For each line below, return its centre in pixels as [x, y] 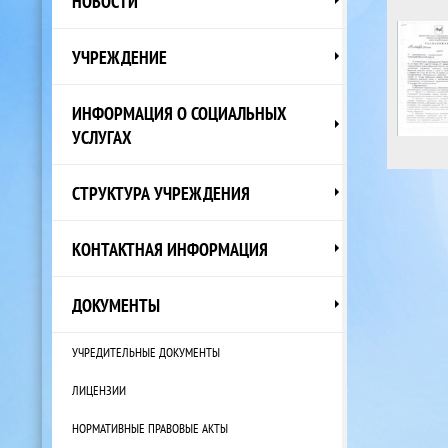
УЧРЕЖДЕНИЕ [119, 56]
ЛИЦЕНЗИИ [99, 389]
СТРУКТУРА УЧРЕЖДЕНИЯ [161, 192]
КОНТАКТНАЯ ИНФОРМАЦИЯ [170, 248]
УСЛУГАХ [102, 136]
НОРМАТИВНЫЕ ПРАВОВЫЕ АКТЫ [150, 427]
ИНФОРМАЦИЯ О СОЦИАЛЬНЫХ [179, 112]
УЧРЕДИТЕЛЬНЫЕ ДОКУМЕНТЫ [146, 351]
